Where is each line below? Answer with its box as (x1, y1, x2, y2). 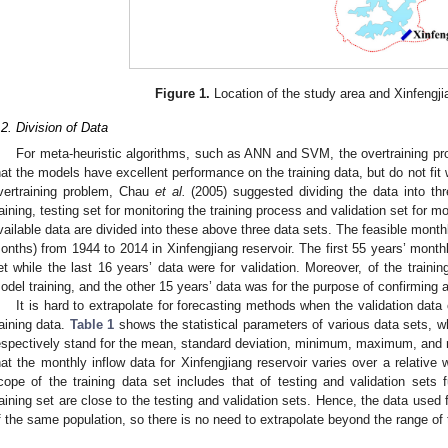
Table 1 (69, 316, 115, 332)
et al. (154, 183, 186, 199)
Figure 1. (155, 86, 211, 102)
